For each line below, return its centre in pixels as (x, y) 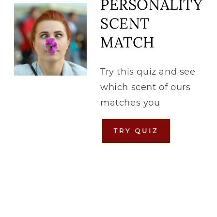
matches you (130, 103)
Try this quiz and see (148, 72)
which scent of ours (146, 87)
